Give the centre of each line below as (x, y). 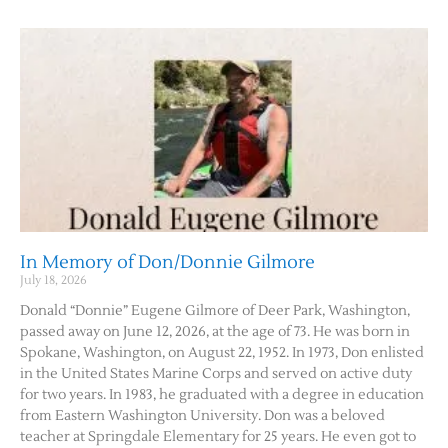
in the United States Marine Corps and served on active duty (216, 373)
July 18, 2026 (53, 280)
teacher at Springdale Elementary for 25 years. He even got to (218, 436)
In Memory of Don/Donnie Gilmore (167, 262)
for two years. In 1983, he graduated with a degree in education (222, 394)
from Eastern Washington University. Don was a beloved (202, 415)
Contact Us (87, 51)
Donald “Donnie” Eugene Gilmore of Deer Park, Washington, (215, 310)
